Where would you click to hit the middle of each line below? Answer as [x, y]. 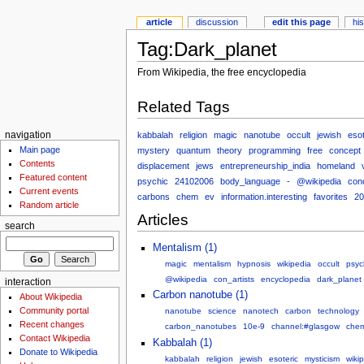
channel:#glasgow [305, 327]
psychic [152, 181]
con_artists [234, 279]
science [222, 311]
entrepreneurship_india [265, 165]
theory [229, 150]
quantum [193, 150]
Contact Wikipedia [55, 338]
